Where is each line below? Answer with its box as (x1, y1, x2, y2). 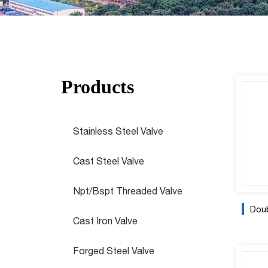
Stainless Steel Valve (73, 126, 163, 136)
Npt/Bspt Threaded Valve (73, 185, 182, 196)
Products (61, 76, 134, 98)
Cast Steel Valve (73, 156, 144, 166)
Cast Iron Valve (73, 215, 138, 226)
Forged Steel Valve (73, 245, 154, 256)
